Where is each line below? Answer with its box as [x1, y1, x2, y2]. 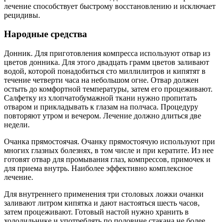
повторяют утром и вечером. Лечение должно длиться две [4, 111, 201, 120]
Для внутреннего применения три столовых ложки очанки [4, 190, 204, 198]
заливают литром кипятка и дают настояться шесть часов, [4, 199, 200, 207]
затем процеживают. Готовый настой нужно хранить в [4, 208, 189, 216]
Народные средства [4, 29, 87, 40]
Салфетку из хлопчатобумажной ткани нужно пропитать [4, 94, 197, 102]
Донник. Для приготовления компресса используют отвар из [4, 49, 210, 57]
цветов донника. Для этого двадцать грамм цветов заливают [4, 58, 209, 66]
